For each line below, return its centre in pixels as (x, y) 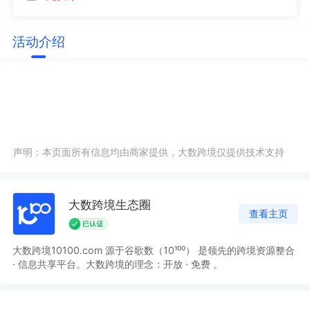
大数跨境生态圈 (110, 205)
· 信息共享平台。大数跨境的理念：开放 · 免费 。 (117, 264)
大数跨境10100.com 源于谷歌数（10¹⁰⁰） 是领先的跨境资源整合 (153, 250)
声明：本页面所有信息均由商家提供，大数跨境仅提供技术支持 (149, 152)
